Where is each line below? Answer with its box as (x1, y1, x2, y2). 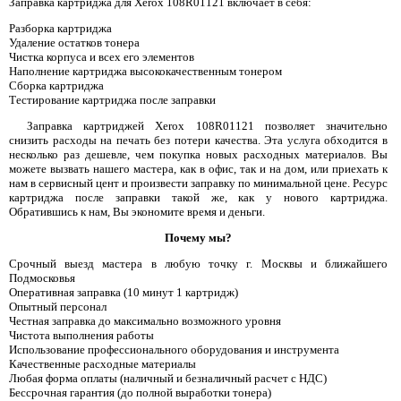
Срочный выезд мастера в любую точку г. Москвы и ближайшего (9, 256, 388, 270)
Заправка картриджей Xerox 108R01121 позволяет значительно (27, 118, 388, 132)
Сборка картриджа (9, 78, 104, 92)
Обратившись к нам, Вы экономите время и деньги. (9, 204, 265, 218)
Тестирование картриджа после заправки (9, 92, 216, 107)
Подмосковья (9, 270, 75, 285)
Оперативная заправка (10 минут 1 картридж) (9, 285, 238, 299)
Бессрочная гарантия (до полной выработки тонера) (9, 385, 271, 399)
